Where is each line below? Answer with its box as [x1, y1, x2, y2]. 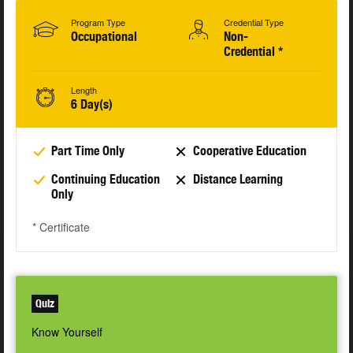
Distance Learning [192, 172, 283, 188]
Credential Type [224, 16, 284, 29]
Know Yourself [32, 324, 102, 340]
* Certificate [32, 219, 90, 236]
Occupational [71, 29, 137, 45]
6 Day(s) [71, 97, 113, 113]
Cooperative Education [192, 143, 307, 159]
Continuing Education [51, 172, 160, 188]
